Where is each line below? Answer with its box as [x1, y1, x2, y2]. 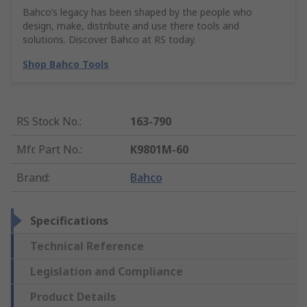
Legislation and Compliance [30, 264, 183, 280]
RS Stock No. [16, 114, 79, 130]
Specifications [30, 213, 108, 229]
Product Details [30, 289, 116, 305]
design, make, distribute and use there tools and [23, 19, 239, 33]
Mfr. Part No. [16, 142, 80, 158]
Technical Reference [30, 238, 144, 254]
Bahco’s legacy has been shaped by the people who [23, 5, 252, 19]
